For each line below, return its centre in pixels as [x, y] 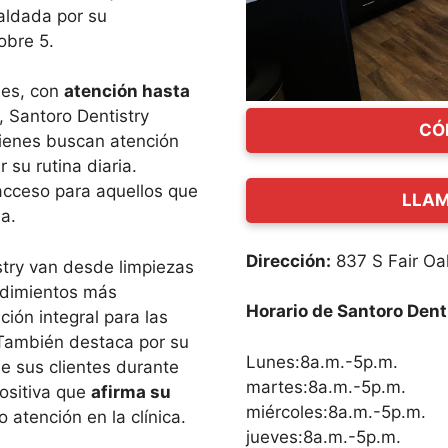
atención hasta [127, 91]
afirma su [131, 391]
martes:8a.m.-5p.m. [326, 386]
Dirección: [289, 260]
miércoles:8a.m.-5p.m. [336, 411]
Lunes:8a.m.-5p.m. [322, 361]
